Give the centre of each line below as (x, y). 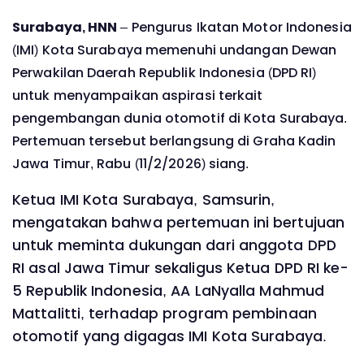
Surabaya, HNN (65, 27)
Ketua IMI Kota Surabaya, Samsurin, (144, 200)
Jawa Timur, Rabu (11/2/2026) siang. (131, 163)
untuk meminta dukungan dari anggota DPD (174, 246)
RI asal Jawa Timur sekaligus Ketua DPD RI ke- (181, 269)
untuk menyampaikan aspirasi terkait (138, 95)
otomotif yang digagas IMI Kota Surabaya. (170, 337)
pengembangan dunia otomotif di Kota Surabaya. (180, 118)
